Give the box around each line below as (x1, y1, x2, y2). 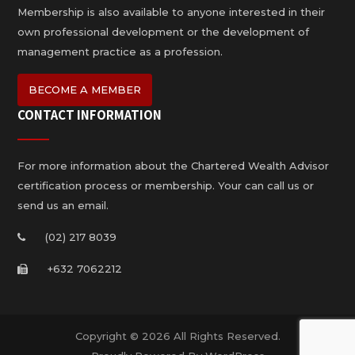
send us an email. (17, 198, 109, 212)
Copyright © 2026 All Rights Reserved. (74, 329, 281, 342)
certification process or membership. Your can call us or (17, 178, 315, 192)
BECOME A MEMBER (29, 82, 142, 96)
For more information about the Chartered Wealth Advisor (17, 158, 330, 172)
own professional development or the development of (17, 25, 310, 38)
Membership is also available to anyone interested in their (17, 5, 326, 18)
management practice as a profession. (17, 44, 223, 58)
